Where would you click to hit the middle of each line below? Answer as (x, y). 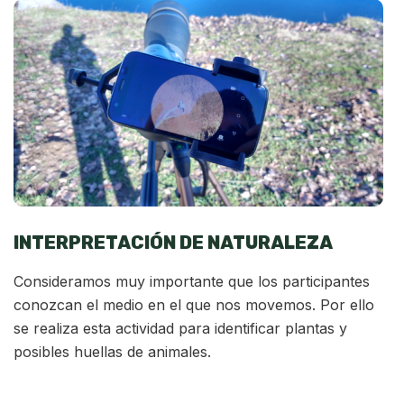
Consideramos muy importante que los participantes (192, 282)
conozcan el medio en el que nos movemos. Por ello (194, 305)
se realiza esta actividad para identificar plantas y (180, 329)
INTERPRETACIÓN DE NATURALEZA (173, 243)
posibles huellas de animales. (115, 352)
